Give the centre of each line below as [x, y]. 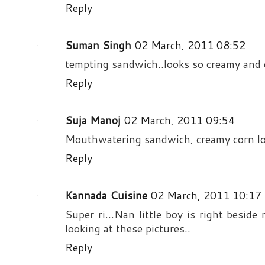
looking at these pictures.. [128, 228]
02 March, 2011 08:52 [190, 45]
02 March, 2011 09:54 [180, 120]
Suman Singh [98, 45]
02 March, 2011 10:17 [206, 195]
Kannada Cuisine [106, 195]
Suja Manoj [93, 120]
